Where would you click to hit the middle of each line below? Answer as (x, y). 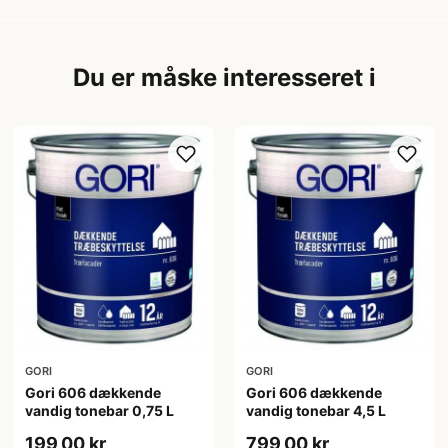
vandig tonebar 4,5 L (315, 411)
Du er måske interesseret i (224, 77)
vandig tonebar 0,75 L (100, 411)
